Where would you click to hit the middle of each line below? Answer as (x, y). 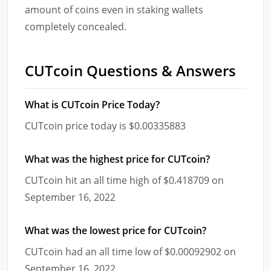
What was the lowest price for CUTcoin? (116, 230)
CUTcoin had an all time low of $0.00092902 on (130, 251)
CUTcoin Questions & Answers (130, 70)
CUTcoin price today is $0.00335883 (105, 126)
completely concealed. (76, 26)
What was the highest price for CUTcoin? (117, 159)
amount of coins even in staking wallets (114, 9)
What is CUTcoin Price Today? (92, 104)
